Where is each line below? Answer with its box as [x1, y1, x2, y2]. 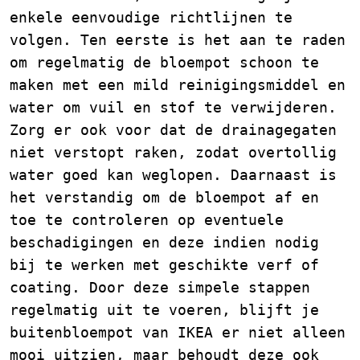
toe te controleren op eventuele [10, 211, 284, 228]
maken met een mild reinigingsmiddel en [10, 76, 346, 93]
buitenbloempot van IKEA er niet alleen [10, 323, 346, 341]
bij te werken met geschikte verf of [10, 256, 319, 273]
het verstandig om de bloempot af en [10, 188, 319, 206]
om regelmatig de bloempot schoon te [10, 53, 319, 71]
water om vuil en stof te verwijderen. [10, 98, 337, 116]
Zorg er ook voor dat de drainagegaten [10, 121, 337, 138]
